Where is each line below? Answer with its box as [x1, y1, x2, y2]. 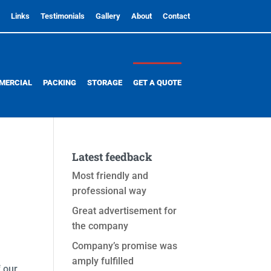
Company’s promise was [72, 240, 178, 252]
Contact [162, 11, 190, 21]
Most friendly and [72, 170, 149, 181]
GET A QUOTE [132, 77, 181, 87]
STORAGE [87, 77, 122, 87]
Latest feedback [72, 149, 153, 164]
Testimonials [40, 11, 85, 21]
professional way [72, 185, 147, 197]
